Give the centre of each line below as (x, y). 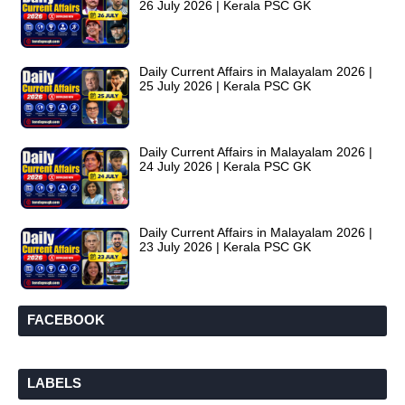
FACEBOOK (66, 319)
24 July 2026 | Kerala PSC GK (225, 166)
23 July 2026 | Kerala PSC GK (225, 246)
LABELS (54, 382)
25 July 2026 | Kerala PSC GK (225, 85)
